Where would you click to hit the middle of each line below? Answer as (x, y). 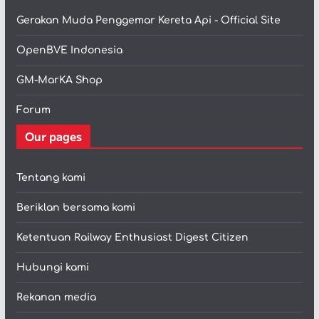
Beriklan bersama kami (75, 208)
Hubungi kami (52, 268)
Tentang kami (51, 178)
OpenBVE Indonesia (69, 51)
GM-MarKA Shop (59, 80)
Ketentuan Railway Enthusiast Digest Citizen (132, 238)
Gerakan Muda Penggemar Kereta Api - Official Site (148, 21)
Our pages (53, 136)
